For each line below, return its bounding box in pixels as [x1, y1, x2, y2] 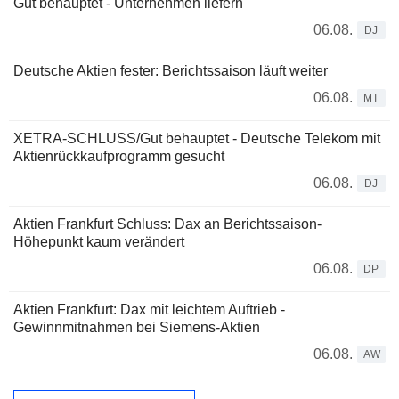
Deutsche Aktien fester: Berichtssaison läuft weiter [13, 62, 328, 78]
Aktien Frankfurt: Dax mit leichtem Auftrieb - [13, 301, 285, 317]
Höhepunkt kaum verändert [13, 233, 184, 249]
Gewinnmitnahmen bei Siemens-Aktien [13, 319, 260, 335]
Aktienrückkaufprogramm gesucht [13, 148, 224, 164]
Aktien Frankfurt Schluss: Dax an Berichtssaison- [13, 216, 322, 232]
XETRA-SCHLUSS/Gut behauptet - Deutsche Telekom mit [13, 130, 380, 146]
